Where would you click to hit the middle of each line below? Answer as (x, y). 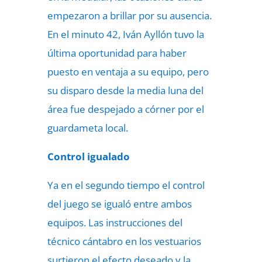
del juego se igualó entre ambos (119, 204)
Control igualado (88, 156)
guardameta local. (87, 128)
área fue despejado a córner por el (125, 109)
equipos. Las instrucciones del (115, 223)
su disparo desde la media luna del (125, 90)
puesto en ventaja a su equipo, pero (128, 72)
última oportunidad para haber (117, 53)
